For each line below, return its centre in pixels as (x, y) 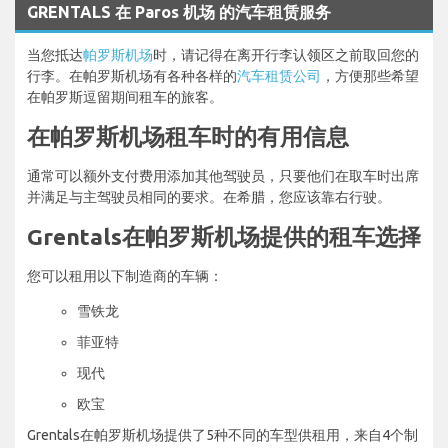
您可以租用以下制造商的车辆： (125, 275)
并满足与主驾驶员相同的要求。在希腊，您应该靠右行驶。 (209, 196)
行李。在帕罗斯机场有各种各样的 (132, 75)
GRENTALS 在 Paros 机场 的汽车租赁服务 (179, 11)
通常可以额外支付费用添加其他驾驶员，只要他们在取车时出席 (223, 175)
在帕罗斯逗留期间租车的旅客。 (125, 96)
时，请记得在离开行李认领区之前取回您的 (286, 54)
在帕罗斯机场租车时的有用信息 (188, 136)
